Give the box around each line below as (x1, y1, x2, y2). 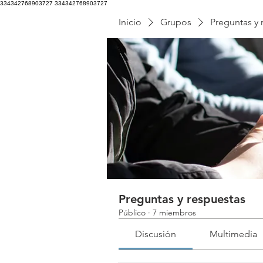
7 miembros (153, 207, 196, 218)
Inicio (119, 16, 141, 28)
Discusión (135, 228, 177, 240)
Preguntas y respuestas (119, 192, 245, 206)
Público (119, 207, 146, 218)
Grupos (160, 16, 191, 28)
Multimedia (209, 228, 257, 240)
